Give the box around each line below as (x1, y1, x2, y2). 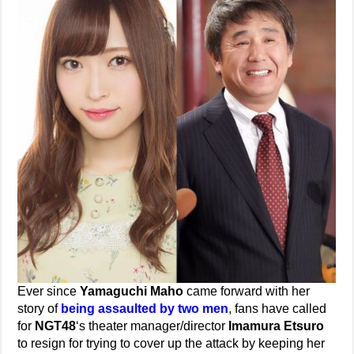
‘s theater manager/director (76, 319, 229, 333)
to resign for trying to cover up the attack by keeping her (17, 337, 326, 350)
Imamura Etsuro (228, 319, 325, 333)
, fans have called (228, 302, 327, 315)
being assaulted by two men (61, 302, 229, 315)
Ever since (17, 284, 81, 298)
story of (17, 302, 62, 315)
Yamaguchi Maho (80, 284, 184, 298)
